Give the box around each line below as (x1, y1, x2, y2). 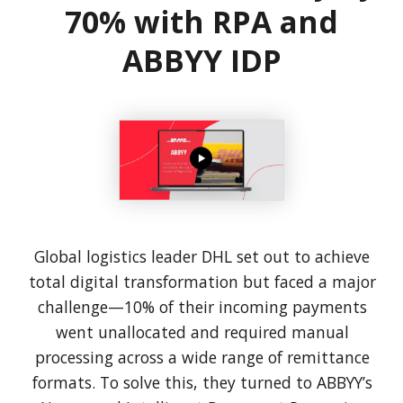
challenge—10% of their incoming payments (37, 295, 367, 318)
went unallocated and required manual (55, 320, 349, 343)
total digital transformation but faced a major (28, 270, 376, 292)
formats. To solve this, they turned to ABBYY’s (31, 371, 372, 393)
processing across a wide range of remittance (34, 345, 370, 368)
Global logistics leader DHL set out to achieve (34, 245, 370, 267)
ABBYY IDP (121, 39, 282, 81)
